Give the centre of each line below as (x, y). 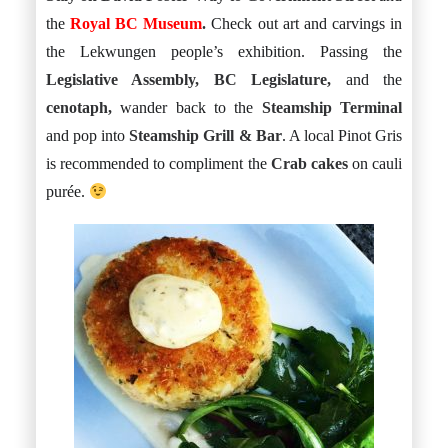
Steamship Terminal (332, 107)
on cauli (374, 163)
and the (367, 79)
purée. (67, 191)
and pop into (88, 135)
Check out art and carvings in (307, 23)
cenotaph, (79, 107)
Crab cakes (309, 163)
